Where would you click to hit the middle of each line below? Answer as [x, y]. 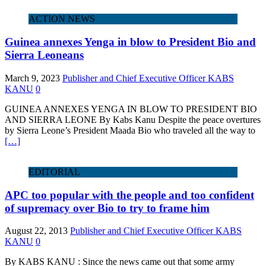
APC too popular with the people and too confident [129, 195]
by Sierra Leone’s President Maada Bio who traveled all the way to [130, 130]
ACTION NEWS [62, 19]
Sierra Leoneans [44, 55]
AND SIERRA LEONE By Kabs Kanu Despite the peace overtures [133, 119]
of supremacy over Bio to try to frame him [107, 208]
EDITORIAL [54, 172]
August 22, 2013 [36, 231]
